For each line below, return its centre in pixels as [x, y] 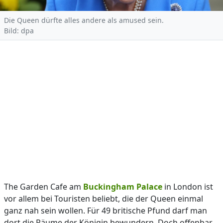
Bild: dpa [19, 31]
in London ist [188, 187]
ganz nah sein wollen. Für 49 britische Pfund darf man [106, 211]
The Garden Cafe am [44, 187]
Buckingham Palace [123, 187]
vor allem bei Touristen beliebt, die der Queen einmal [104, 199]
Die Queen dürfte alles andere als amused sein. [84, 20]
